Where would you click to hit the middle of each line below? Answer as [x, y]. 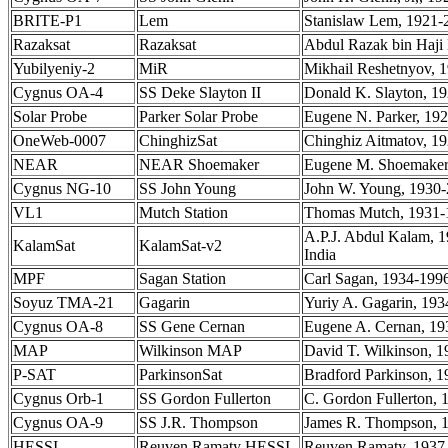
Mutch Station [183, 212]
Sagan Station [182, 278]
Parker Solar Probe [198, 116]
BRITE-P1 [47, 20]
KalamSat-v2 [180, 245]
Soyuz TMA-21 [63, 302]
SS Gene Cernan [192, 326]
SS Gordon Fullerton [205, 398]
